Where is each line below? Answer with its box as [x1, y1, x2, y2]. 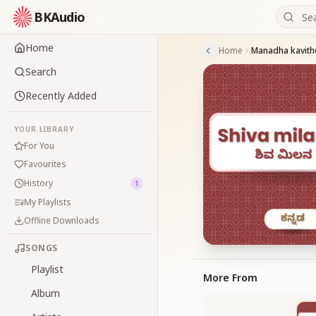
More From [203, 271, 257, 284]
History [24, 177, 53, 189]
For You [24, 140, 54, 152]
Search [25, 65, 56, 78]
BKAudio [34, 8, 85, 25]
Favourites [24, 158, 66, 170]
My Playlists [24, 196, 71, 208]
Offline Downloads [24, 214, 99, 226]
